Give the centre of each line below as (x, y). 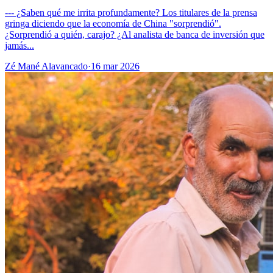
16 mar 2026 (115, 66)
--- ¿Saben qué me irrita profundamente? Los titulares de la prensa (131, 13)
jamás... (19, 46)
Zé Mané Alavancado (46, 66)
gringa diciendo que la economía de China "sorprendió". (113, 24)
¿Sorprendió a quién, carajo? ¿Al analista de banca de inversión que (135, 35)
